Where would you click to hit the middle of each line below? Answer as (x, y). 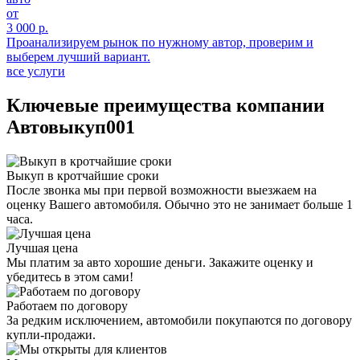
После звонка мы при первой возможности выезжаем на (162, 190)
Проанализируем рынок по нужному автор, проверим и (160, 42)
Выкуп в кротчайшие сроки (83, 175)
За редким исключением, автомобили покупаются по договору (179, 320)
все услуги (36, 71)
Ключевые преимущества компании (166, 105)
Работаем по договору (67, 305)
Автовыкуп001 (71, 127)
